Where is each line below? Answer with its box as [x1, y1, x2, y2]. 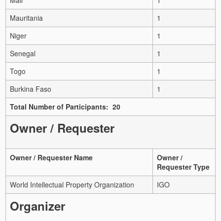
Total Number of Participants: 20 [10, 101, 120, 111]
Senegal [10, 48, 36, 58]
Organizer [10, 197, 65, 214]
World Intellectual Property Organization [10, 179, 134, 189]
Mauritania [10, 12, 43, 23]
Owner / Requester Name [10, 152, 93, 162]
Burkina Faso [10, 83, 51, 94]
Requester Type [157, 161, 210, 172]
